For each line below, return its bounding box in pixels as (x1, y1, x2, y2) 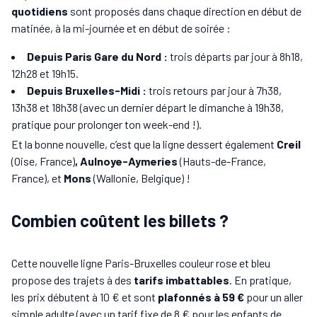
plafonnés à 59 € (158, 290, 246, 304)
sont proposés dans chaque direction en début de (68, 4, 301, 18)
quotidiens (11, 4, 68, 18)
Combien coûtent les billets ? (11, 210, 229, 231)
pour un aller (246, 290, 303, 304)
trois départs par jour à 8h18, (170, 50, 303, 64)
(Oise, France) (11, 154, 75, 168)
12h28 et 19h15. (11, 67, 79, 81)
